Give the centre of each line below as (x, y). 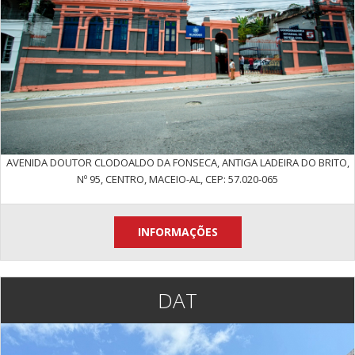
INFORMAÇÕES (177, 231)
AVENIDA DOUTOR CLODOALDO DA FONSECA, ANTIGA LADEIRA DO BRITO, (177, 162)
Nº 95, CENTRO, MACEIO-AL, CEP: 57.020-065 (177, 179)
